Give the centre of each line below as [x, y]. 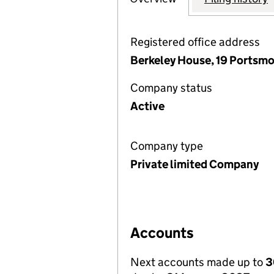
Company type [167, 146]
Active [147, 106]
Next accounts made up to [198, 262]
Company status [171, 88]
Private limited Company [194, 164]
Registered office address [195, 42]
